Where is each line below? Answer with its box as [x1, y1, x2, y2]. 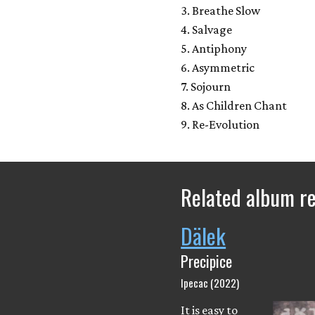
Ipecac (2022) [181, 275, 240, 291]
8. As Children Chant [181, 98, 288, 112]
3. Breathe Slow [181, 4, 261, 18]
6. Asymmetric [181, 60, 255, 75]
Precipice [181, 250, 233, 273]
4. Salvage [181, 22, 233, 37]
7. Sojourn [181, 79, 231, 94]
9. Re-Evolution [181, 117, 266, 131]
